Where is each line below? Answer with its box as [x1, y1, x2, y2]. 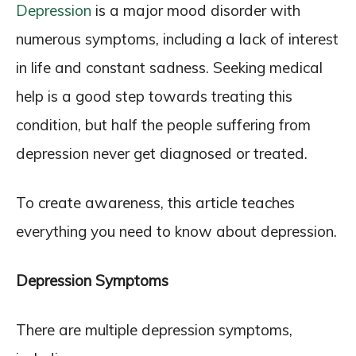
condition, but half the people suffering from [16, 115, 311, 134]
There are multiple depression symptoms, [16, 320, 292, 339]
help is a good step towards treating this [16, 87, 292, 106]
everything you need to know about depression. [16, 222, 337, 241]
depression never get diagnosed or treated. [16, 144, 308, 163]
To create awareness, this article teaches [16, 193, 295, 212]
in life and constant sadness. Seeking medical [16, 58, 323, 77]
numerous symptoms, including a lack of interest [16, 29, 339, 48]
